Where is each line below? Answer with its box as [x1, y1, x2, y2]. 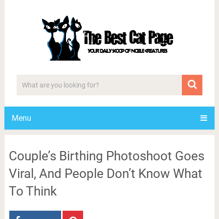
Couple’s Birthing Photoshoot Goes [8, 149, 204, 163]
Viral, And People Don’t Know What [8, 166, 202, 181]
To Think [8, 184, 57, 198]
